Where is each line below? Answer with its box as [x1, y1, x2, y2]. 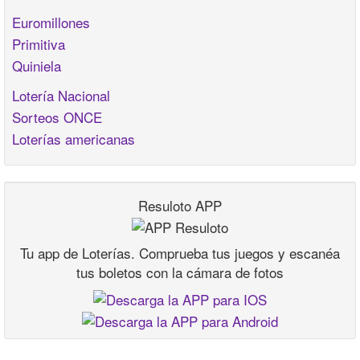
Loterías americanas [12, 129, 135, 149]
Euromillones [12, 12, 90, 32]
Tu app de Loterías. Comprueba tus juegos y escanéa [20, 242, 340, 263]
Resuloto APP [138, 195, 222, 215]
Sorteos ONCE [12, 107, 102, 127]
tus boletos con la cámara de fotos [76, 261, 284, 282]
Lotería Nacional [12, 85, 110, 105]
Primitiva [12, 34, 65, 54]
